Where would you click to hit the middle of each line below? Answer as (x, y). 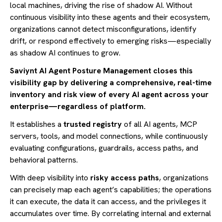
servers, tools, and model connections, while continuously (109, 136)
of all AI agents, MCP (160, 124)
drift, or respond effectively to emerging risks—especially (111, 41)
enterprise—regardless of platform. (78, 106)
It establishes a (37, 124)
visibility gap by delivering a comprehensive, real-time (111, 82)
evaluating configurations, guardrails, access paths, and (104, 148)
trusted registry (93, 124)
